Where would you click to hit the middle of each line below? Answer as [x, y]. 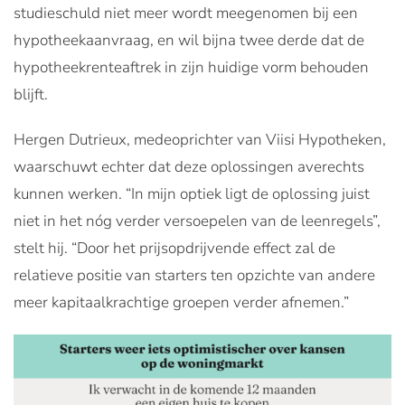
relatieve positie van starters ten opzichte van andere [194, 275]
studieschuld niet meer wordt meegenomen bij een [186, 13]
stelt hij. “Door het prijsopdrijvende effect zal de [174, 248]
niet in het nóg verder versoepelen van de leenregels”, [197, 221]
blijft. [31, 94]
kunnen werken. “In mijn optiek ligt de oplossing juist [192, 193]
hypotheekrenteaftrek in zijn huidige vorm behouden [191, 67]
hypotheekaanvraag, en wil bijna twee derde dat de [189, 40]
